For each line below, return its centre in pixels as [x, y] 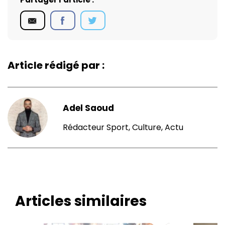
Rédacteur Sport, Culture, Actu [123, 127]
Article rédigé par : [56, 65]
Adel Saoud [88, 108]
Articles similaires [81, 201]
